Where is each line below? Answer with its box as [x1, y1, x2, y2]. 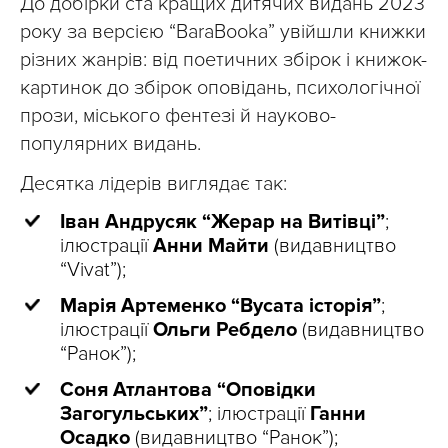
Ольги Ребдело [153, 318, 297, 343]
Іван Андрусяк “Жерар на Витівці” [60, 210, 385, 235]
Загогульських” [60, 402, 208, 427]
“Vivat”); [60, 258, 126, 283]
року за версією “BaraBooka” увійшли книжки [20, 20, 426, 45]
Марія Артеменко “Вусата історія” [60, 294, 381, 319]
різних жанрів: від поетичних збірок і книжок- [20, 48, 427, 73]
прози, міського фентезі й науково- [20, 104, 336, 129]
